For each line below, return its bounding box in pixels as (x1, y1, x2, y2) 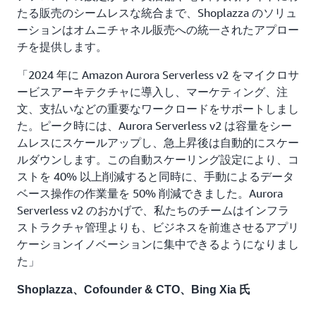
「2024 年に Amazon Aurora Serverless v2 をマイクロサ (17, 67, 299, 82)
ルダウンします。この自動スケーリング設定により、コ (17, 152, 299, 166)
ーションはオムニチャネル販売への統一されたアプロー (17, 22, 299, 37)
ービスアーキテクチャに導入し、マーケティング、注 (17, 84, 288, 99)
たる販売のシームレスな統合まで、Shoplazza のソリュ (17, 5, 297, 20)
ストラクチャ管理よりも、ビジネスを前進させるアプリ (17, 219, 299, 234)
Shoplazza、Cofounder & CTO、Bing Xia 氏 (17, 283, 250, 296)
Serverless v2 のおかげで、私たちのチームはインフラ (17, 202, 289, 217)
